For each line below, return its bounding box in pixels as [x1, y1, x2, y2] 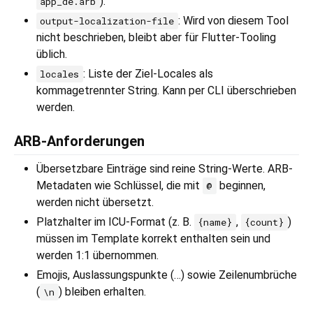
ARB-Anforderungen [14, 133, 145, 150]
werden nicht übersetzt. [36, 196, 154, 210]
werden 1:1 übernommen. [36, 249, 159, 263]
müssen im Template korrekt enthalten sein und [36, 232, 270, 246]
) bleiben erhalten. [58, 285, 146, 299]
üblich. [36, 48, 67, 61]
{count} [245, 216, 284, 229]
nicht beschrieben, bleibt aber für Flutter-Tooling [36, 31, 276, 45]
